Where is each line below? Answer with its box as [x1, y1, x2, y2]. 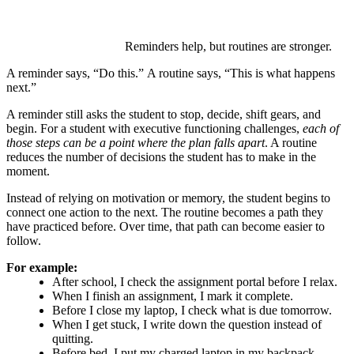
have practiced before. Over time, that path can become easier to [6, 220, 325, 234]
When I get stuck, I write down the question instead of [51, 318, 322, 332]
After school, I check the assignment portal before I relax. [51, 275, 337, 289]
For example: [6, 261, 77, 275]
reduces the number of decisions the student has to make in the [6, 150, 316, 164]
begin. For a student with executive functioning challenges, [6, 122, 303, 136]
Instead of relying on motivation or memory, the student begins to [6, 191, 330, 205]
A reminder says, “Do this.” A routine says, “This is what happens [6, 66, 335, 81]
